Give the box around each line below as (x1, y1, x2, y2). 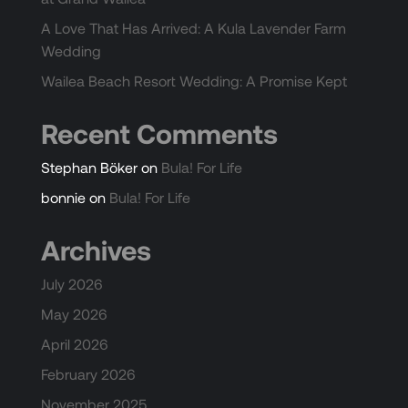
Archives (40, 233, 151, 267)
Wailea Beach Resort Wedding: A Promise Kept (40, 72, 347, 90)
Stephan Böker (40, 158, 138, 177)
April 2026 (40, 335, 108, 353)
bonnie (40, 189, 86, 207)
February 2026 (40, 365, 136, 383)
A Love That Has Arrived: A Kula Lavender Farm (40, 19, 346, 37)
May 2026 (40, 305, 107, 323)
